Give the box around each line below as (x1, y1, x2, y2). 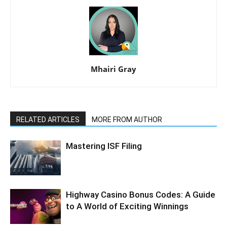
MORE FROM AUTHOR (92, 115, 162, 124)
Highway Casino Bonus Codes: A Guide (66, 189, 215, 200)
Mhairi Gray (91, 63, 136, 74)
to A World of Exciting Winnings (66, 201, 188, 211)
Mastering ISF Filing (66, 140, 142, 151)
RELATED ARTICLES (16, 115, 80, 124)
